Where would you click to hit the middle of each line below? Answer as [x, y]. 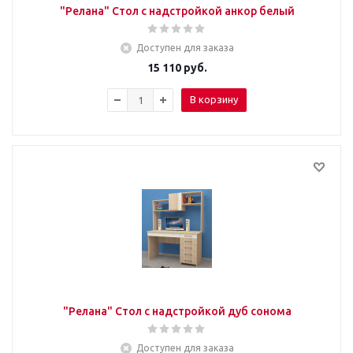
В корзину [214, 99]
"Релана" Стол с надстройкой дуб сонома [177, 311]
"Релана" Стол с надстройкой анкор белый [177, 11]
